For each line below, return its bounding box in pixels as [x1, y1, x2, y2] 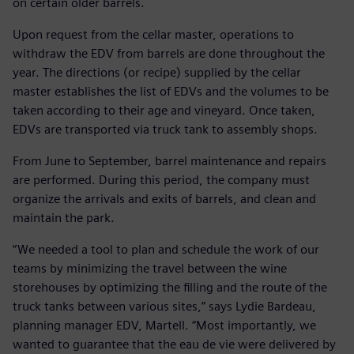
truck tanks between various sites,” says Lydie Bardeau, [13, 299, 316, 314]
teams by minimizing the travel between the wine [13, 261, 287, 277]
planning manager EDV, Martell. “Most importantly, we [13, 318, 316, 333]
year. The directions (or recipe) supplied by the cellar [13, 65, 301, 81]
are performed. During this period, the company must [13, 172, 310, 188]
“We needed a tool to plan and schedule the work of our [13, 242, 319, 258]
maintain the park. [13, 210, 115, 226]
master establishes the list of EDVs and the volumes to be [13, 84, 329, 100]
